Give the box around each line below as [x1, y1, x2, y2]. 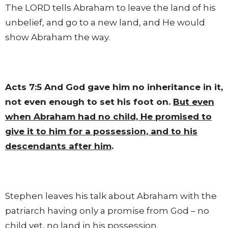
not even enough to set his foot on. [5, 96, 173, 107]
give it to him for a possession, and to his [5, 126, 197, 136]
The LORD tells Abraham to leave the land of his [5, 2, 216, 13]
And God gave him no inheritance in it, [42, 81, 223, 92]
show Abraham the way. [5, 32, 110, 42]
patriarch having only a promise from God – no [5, 205, 209, 216]
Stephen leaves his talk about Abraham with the [5, 190, 217, 201]
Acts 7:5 [5, 81, 42, 92]
